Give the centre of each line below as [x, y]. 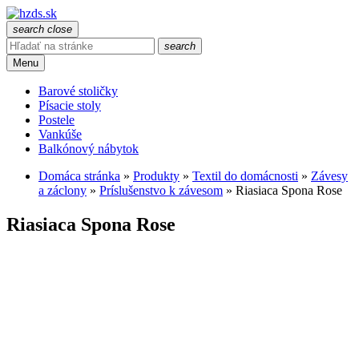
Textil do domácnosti [245, 176]
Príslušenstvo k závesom [161, 190]
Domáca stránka [79, 176]
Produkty [156, 176]
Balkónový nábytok [89, 149]
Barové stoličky [78, 91]
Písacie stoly [70, 105]
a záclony [63, 190]
